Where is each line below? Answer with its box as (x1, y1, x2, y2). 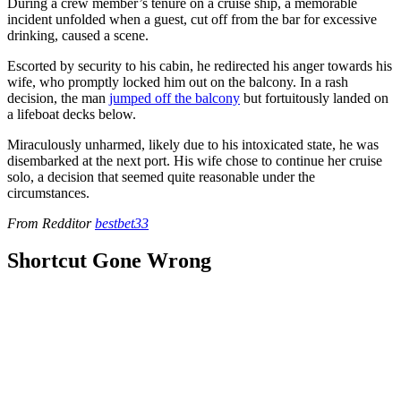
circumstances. (7, 184, 90, 200)
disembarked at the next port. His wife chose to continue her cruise (7, 152, 382, 168)
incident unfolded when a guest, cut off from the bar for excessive (7, 11, 377, 27)
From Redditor (7, 215, 95, 231)
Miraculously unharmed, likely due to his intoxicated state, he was (7, 136, 379, 152)
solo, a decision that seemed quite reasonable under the (7, 168, 315, 184)
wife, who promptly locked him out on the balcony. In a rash (7, 73, 348, 90)
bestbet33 (95, 215, 149, 231)
